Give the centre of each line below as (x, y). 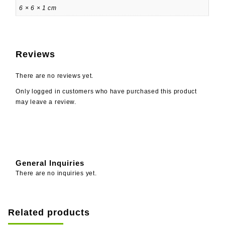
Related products (49, 212)
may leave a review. (46, 102)
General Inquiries (50, 163)
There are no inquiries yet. (56, 173)
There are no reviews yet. (54, 76)
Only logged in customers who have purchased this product (106, 91)
